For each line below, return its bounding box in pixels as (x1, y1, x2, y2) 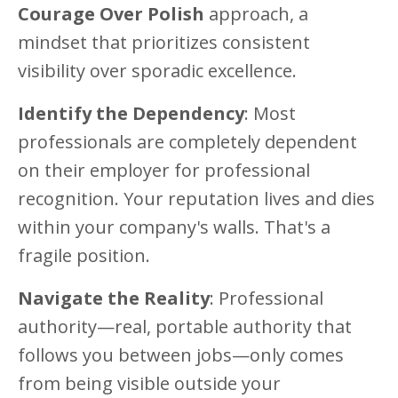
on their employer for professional (18, 158, 310, 183)
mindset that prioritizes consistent (18, 30, 310, 55)
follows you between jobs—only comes (18, 343, 344, 368)
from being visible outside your (18, 371, 281, 396)
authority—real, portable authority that (18, 314, 352, 339)
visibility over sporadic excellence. (18, 59, 297, 84)
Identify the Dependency (18, 101, 244, 126)
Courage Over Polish (18, 2, 204, 27)
